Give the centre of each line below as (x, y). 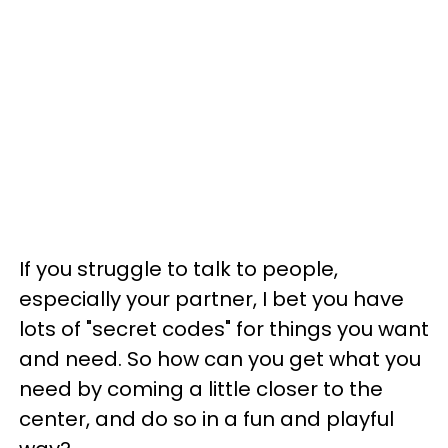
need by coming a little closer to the (201, 389)
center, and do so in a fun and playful (206, 419)
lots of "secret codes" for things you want (224, 329)
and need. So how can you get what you (220, 359)
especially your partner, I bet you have (211, 299)
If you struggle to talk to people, (178, 269)
